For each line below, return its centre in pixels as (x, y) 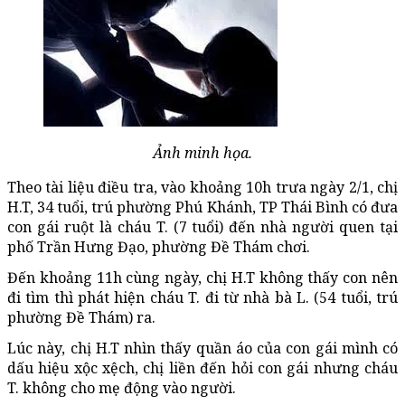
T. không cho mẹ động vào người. (122, 388)
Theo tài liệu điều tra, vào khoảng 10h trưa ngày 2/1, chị (202, 188)
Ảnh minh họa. (202, 153)
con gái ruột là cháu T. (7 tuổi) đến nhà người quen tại (202, 227)
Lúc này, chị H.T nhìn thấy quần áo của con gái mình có (202, 348)
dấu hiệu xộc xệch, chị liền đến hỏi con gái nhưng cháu (202, 368)
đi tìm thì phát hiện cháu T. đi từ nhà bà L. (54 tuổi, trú (202, 298)
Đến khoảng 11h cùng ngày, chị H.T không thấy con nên (202, 278)
